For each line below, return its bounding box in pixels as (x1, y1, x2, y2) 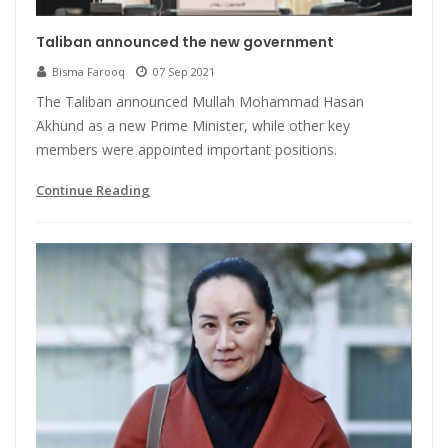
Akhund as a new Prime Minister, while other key (36, 116, 350, 136)
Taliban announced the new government (36, 32, 334, 53)
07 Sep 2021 (153, 64, 215, 80)
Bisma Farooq (52, 64, 125, 80)
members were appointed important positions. (36, 140, 337, 160)
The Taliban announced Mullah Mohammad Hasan (36, 92, 364, 112)
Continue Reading (36, 181, 150, 200)
